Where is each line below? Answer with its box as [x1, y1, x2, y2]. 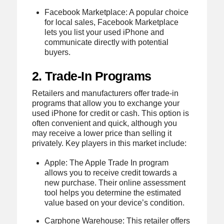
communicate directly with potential [44, 37, 169, 46]
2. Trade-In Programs [31, 69, 151, 83]
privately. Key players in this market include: [31, 139, 186, 148]
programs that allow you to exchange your [31, 99, 179, 108]
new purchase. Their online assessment [44, 178, 186, 187]
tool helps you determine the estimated [44, 188, 181, 197]
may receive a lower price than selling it [31, 129, 171, 138]
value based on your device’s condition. [44, 198, 185, 207]
